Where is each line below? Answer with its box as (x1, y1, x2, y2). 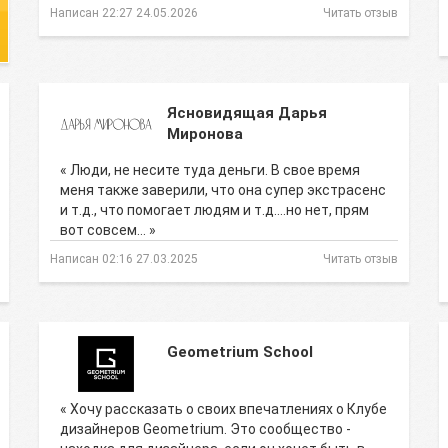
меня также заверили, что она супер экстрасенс (60, 182, 386, 198)
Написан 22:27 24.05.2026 (50, 6, 198, 20)
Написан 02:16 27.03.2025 (50, 252, 198, 266)
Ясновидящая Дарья (167, 104, 327, 122)
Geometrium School (167, 343, 313, 361)
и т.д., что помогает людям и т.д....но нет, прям (60, 202, 369, 218)
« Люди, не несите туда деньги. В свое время (60, 162, 360, 178)
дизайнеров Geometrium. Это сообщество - (60, 421, 351, 437)
